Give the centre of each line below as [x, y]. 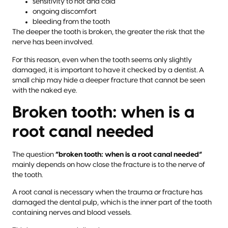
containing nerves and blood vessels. [72, 213]
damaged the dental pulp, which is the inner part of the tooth [112, 203]
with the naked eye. [45, 90]
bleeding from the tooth [71, 22]
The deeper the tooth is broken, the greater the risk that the [108, 32]
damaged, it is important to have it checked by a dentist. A [108, 70]
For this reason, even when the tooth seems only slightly [102, 60]
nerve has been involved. [53, 42]
